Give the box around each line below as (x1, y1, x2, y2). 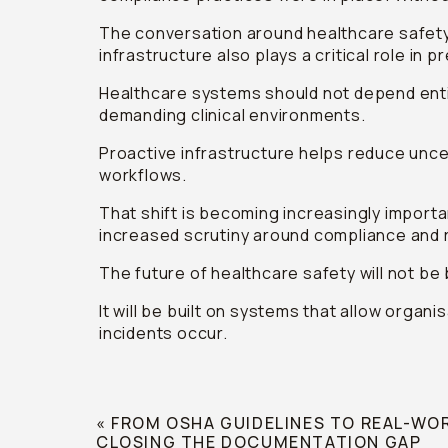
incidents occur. (99, 322, 228, 344)
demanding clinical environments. (99, 104, 366, 126)
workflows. (99, 164, 188, 186)
